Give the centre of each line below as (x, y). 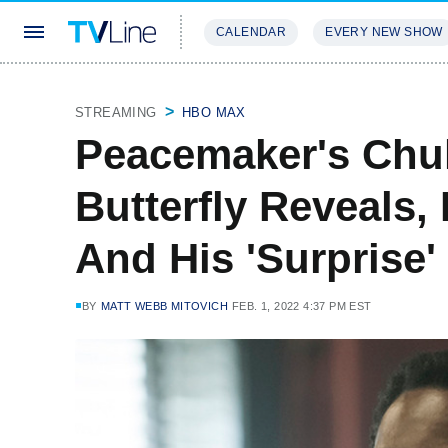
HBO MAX (214, 112)
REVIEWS (342, 91)
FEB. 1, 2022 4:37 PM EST (302, 306)
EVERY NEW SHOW (384, 32)
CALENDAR (251, 32)
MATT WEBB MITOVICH (164, 306)
